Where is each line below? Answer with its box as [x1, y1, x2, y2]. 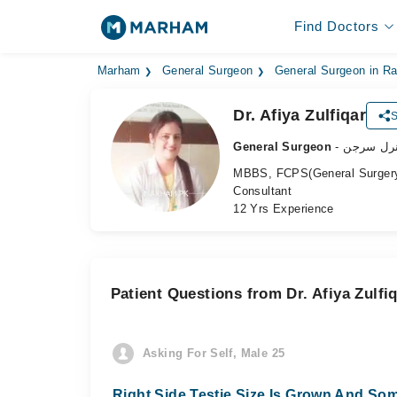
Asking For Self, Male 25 [143, 346, 285, 360]
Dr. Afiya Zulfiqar [233, 106, 367, 124]
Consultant [233, 184, 292, 198]
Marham [97, 65, 141, 77]
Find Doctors [293, 19, 379, 34]
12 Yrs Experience [233, 202, 334, 215]
